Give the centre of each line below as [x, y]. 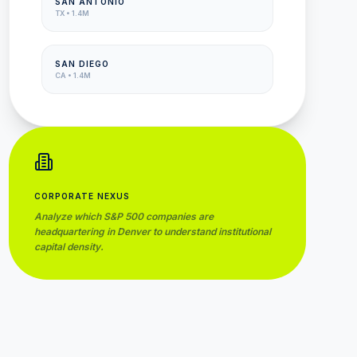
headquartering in [75, 231]
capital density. [69, 247]
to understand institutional [210, 231]
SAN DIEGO [82, 64]
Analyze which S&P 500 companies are [124, 216]
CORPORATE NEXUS [82, 196]
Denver [133, 231]
